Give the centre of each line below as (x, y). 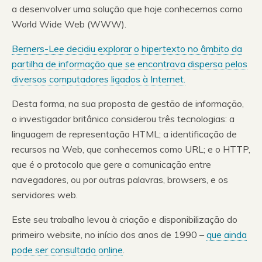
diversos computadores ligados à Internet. (99, 79)
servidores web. (45, 195)
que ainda (227, 235)
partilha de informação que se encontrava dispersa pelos (130, 64)
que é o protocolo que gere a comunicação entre (111, 165)
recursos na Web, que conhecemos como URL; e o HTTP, (131, 149)
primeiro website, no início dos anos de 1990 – (109, 235)
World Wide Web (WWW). (69, 24)
